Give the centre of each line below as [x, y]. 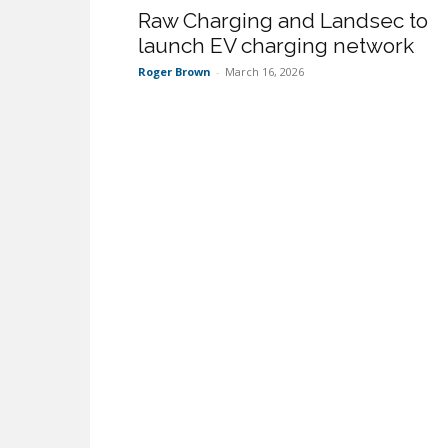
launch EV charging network [276, 45]
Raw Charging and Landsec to [283, 20]
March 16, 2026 [264, 71]
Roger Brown [174, 71]
